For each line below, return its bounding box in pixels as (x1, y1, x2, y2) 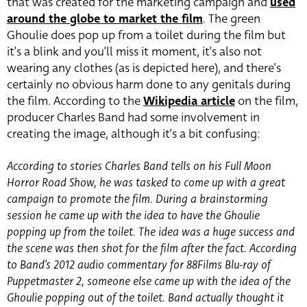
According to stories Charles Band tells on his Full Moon (7, 158, 271, 175)
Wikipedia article (143, 93, 235, 110)
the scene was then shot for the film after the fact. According (7, 240, 297, 258)
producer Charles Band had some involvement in (7, 109, 260, 127)
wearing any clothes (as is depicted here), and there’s (7, 60, 281, 77)
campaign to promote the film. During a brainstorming (7, 191, 268, 208)
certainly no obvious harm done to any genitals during (7, 76, 291, 94)
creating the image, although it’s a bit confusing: (7, 125, 260, 143)
